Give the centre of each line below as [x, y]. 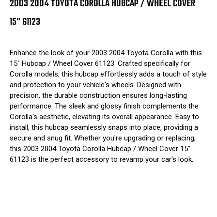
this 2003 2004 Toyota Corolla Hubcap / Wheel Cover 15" [100, 148]
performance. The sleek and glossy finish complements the [104, 106]
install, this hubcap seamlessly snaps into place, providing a [104, 127]
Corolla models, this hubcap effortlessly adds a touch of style [108, 74]
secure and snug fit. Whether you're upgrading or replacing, [103, 138]
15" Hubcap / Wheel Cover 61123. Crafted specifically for [100, 63]
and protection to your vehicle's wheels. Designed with [95, 85]
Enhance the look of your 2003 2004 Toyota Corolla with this [106, 53]
